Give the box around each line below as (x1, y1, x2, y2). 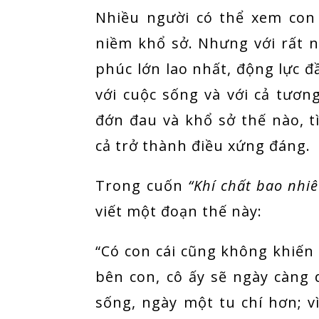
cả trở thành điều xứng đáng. (95, 136, 311, 156)
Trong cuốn (95, 176, 188, 196)
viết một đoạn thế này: (95, 202, 263, 221)
